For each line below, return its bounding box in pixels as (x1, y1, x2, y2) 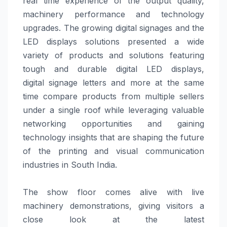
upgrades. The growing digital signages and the (23, 23, 204, 33)
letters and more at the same (78, 78, 205, 88)
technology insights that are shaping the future (23, 132, 204, 143)
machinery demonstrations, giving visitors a (23, 201, 204, 211)
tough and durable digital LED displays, (23, 64, 204, 74)
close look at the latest (23, 214, 204, 225)
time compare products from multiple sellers (23, 91, 204, 102)
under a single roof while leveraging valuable (23, 105, 204, 116)
